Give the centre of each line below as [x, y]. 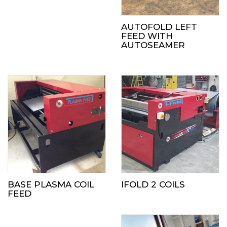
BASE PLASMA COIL [51, 184]
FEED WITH [147, 36]
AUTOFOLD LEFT [159, 27]
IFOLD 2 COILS [153, 184]
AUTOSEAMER [153, 45]
